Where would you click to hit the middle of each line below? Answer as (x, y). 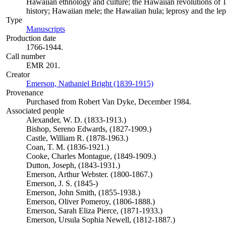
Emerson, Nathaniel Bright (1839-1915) (90, 83)
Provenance (24, 93)
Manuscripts (45, 29)
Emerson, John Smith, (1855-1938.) (83, 192)
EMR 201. (43, 65)
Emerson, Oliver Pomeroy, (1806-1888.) (90, 202)
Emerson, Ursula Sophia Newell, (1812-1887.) (100, 220)
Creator (18, 74)
